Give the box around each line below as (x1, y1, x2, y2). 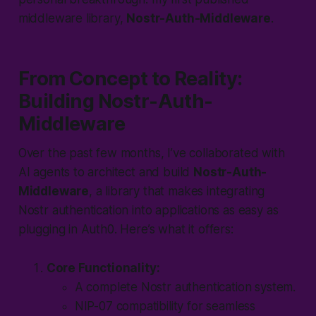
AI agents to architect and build (18, 164, 194, 179)
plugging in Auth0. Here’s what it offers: (18, 221, 233, 236)
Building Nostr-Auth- (18, 89, 213, 113)
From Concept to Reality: (18, 66, 243, 90)
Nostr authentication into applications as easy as (18, 202, 279, 217)
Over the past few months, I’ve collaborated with (18, 145, 285, 160)
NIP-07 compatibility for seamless (74, 298, 256, 313)
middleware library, (18, 11, 127, 25)
